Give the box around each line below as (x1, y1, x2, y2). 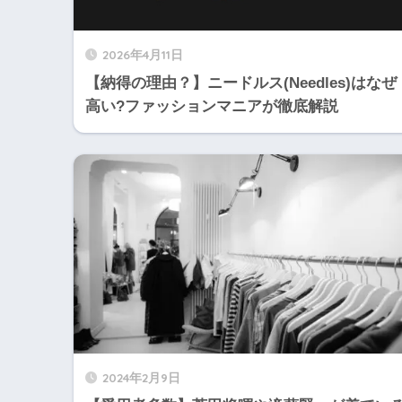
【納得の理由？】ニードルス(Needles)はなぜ (85, 74, 397, 92)
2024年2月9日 (102, 369, 180, 385)
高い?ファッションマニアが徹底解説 (85, 98, 338, 116)
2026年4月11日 (102, 47, 183, 63)
